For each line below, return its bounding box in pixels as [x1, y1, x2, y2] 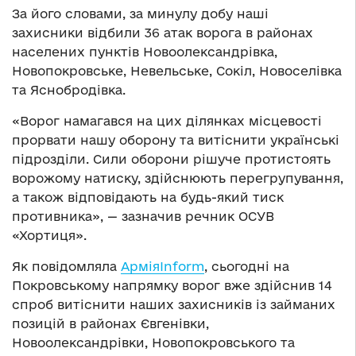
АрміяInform [121, 258, 204, 273]
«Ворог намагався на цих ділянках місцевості [12, 113, 322, 128]
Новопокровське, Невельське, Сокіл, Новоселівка [12, 63, 342, 78]
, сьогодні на [204, 258, 289, 273]
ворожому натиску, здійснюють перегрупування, [12, 170, 343, 185]
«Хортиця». [12, 227, 87, 242]
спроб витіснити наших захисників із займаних [12, 296, 335, 311]
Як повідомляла [12, 258, 121, 273]
